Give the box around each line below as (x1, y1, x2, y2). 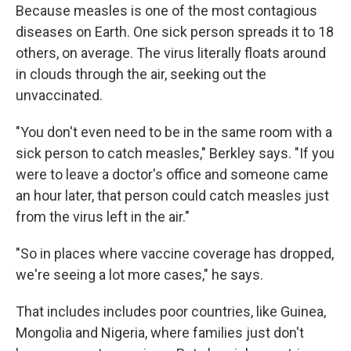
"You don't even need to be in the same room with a (16, 124, 332, 140)
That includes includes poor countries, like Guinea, (16, 303, 326, 320)
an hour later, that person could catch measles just (16, 187, 329, 204)
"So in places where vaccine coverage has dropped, (16, 245, 334, 262)
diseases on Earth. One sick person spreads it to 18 (16, 24, 334, 40)
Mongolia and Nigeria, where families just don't (16, 324, 304, 341)
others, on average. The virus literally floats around (16, 45, 326, 61)
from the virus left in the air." (16, 208, 190, 225)
